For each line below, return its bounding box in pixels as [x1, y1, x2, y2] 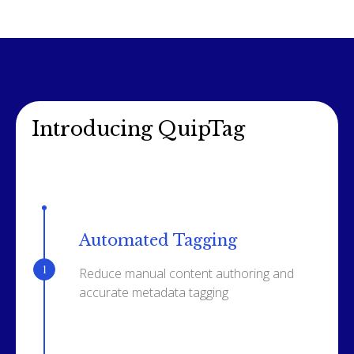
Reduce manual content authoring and [79, 264, 294, 282]
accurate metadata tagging [79, 283, 228, 301]
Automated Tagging [79, 230, 237, 250]
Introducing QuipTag [32, 116, 245, 141]
